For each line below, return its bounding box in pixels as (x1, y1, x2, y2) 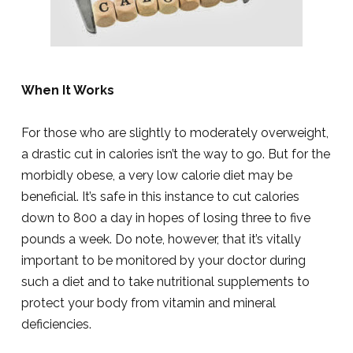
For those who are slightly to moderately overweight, (20, 125, 329, 140)
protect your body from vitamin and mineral (20, 295, 276, 310)
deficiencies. (20, 317, 91, 332)
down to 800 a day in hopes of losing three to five (20, 210, 310, 225)
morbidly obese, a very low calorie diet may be (20, 168, 292, 183)
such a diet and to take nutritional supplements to (20, 274, 310, 289)
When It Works (20, 83, 114, 98)
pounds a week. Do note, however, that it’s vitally (20, 232, 301, 247)
